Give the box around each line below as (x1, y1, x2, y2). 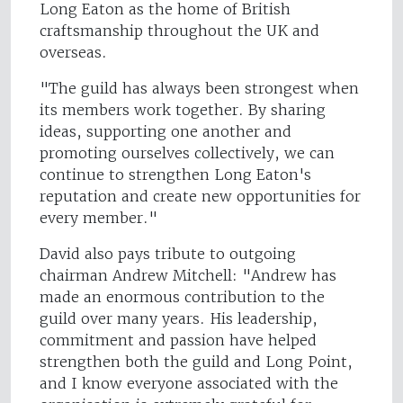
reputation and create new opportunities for (40, 187, 361, 206)
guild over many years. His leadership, (40, 309, 318, 328)
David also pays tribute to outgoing (40, 245, 296, 264)
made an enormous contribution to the (40, 288, 325, 307)
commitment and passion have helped (40, 331, 317, 350)
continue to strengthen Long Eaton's (40, 166, 311, 184)
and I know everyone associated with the (40, 374, 338, 393)
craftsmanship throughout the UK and (40, 22, 319, 40)
